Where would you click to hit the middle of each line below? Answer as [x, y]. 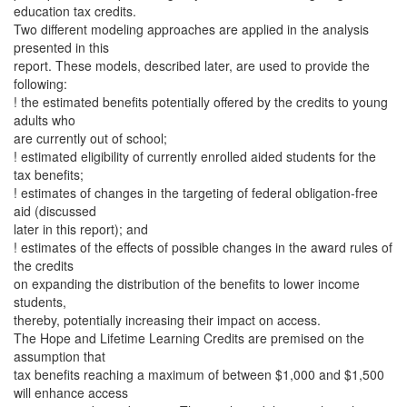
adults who [45, 120]
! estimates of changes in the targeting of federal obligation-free [196, 193]
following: [40, 84]
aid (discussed [55, 211]
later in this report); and [81, 229]
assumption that [60, 356]
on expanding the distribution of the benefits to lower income [187, 283]
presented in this [61, 47]
